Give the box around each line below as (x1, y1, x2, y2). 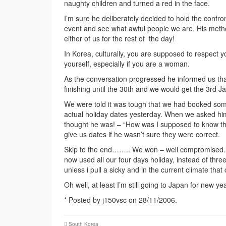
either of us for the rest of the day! (64, 33, 175, 44)
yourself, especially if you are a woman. (64, 59, 190, 69)
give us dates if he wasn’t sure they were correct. (64, 129, 220, 140)
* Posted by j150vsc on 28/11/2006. (64, 195, 177, 205)
